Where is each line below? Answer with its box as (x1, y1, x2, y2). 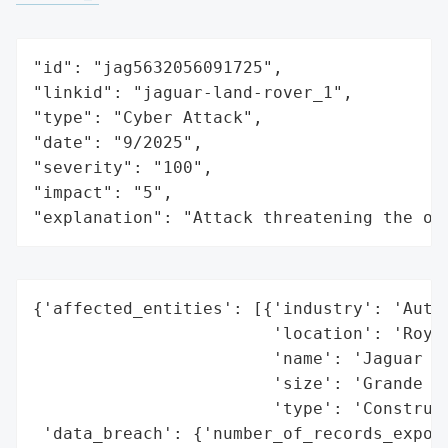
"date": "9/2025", (33, 132, 203, 152)
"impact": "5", (33, 182, 173, 202)
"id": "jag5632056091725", (33, 57, 283, 77)
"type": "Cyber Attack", (33, 107, 263, 127)
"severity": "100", (33, 157, 213, 177)
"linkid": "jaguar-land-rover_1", (33, 82, 353, 102)
